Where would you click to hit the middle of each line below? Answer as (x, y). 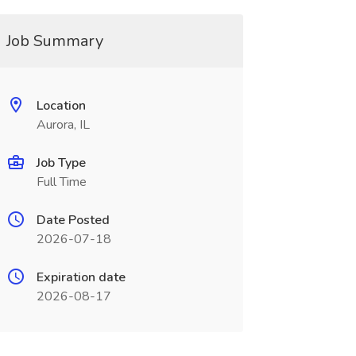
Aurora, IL (63, 125)
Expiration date (81, 277)
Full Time (61, 182)
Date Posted (73, 220)
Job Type (61, 163)
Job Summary (54, 41)
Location (61, 106)
